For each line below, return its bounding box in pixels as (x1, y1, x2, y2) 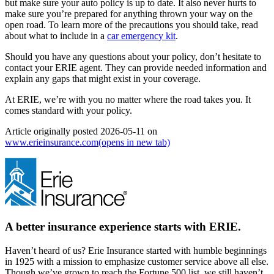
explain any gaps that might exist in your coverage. (5, 73, 201, 84)
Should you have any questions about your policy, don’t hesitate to (5, 51, 261, 62)
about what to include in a (5, 31, 107, 42)
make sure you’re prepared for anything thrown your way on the (5, 9, 253, 20)
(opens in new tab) (98, 137, 170, 148)
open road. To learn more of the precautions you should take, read (5, 20, 258, 31)
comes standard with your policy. (5, 105, 132, 116)
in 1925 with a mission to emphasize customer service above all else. (5, 256, 268, 267)
